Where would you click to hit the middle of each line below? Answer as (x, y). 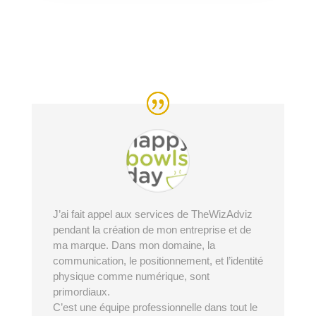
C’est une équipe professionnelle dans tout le (155, 307)
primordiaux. (81, 291)
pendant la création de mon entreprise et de (152, 229)
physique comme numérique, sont (131, 276)
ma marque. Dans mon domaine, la (134, 245)
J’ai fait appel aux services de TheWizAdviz (152, 214)
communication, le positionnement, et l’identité (158, 260)
